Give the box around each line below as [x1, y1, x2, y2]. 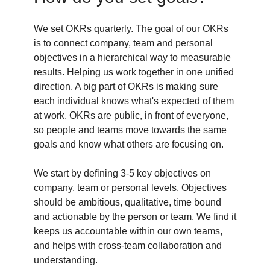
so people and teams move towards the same [34, 124, 227, 135]
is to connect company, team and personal [34, 37, 213, 48]
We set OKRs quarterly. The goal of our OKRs [34, 23, 228, 34]
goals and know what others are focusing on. [34, 139, 224, 149]
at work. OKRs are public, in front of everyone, [34, 110, 228, 121]
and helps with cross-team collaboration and [34, 240, 222, 251]
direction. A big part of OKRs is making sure [34, 81, 218, 92]
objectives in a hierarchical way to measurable [34, 52, 231, 63]
